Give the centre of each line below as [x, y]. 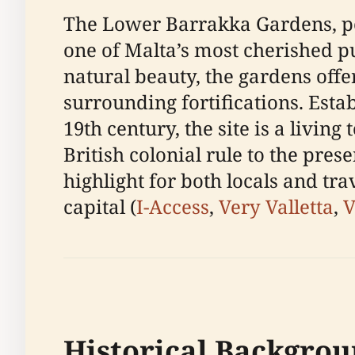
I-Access [173, 206]
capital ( [100, 206]
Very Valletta [276, 206]
